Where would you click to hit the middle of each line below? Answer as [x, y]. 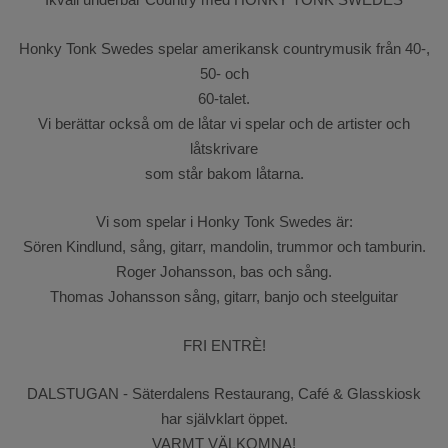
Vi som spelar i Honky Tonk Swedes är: [224, 222]
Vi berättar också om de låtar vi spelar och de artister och [224, 123]
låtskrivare [224, 148]
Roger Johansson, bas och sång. [224, 272]
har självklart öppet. [224, 418]
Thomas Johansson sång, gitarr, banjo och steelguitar [224, 297]
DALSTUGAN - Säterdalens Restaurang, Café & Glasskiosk [224, 393]
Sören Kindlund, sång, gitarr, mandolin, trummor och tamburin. [224, 247]
